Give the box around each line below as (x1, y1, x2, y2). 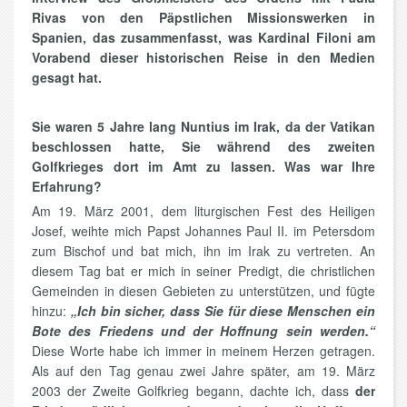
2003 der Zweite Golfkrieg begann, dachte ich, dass (32, 382, 355, 401)
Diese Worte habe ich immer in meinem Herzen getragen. (32, 342, 375, 361)
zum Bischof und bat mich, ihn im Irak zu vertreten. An (32, 242, 375, 261)
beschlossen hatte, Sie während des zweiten (32, 137, 375, 156)
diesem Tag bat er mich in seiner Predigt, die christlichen (32, 262, 375, 281)
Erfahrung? (32, 177, 102, 196)
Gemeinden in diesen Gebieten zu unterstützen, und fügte (32, 282, 375, 301)
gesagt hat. (32, 68, 102, 87)
